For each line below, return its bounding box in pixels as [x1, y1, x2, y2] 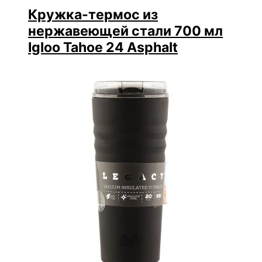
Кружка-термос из [28, 6, 158, 23]
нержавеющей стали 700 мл [28, 22, 223, 39]
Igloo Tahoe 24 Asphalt [28, 39, 178, 56]
